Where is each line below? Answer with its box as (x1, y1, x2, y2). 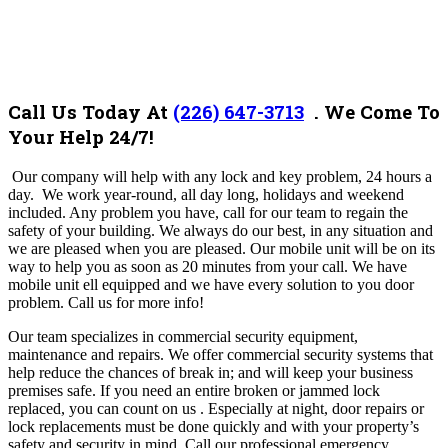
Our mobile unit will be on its (250, 239, 435, 257)
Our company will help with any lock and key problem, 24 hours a (8, 167, 432, 185)
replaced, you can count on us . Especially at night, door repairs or (8, 399, 424, 417)
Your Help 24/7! (8, 123, 159, 149)
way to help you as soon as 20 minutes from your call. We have (8, 257, 407, 275)
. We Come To (304, 98, 440, 124)
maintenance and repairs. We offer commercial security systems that (8, 345, 433, 363)
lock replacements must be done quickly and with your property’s (8, 417, 419, 435)
